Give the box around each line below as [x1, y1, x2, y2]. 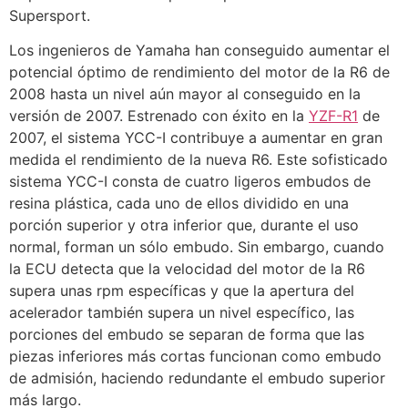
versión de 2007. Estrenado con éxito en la [9, 107, 309, 126]
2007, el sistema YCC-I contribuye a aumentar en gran [9, 128, 382, 148]
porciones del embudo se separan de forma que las [9, 325, 364, 344]
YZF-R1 [309, 107, 358, 126]
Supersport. [9, 6, 90, 25]
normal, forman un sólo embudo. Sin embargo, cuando [9, 238, 384, 257]
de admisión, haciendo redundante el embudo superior [9, 369, 385, 388]
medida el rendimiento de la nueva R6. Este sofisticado [9, 150, 388, 169]
